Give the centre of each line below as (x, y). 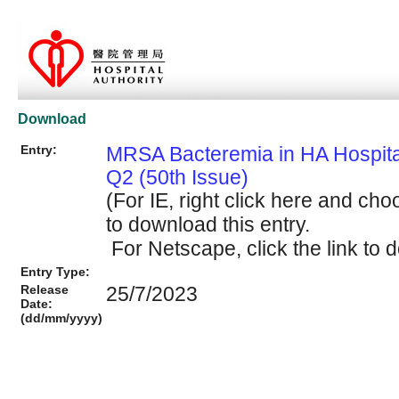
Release (45, 289)
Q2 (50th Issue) (177, 177)
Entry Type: (55, 271)
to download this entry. (208, 224)
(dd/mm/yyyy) (61, 318)
